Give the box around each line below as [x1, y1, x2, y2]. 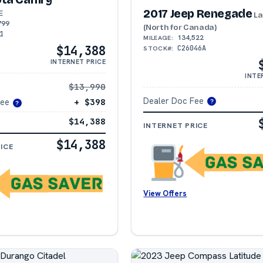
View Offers [143, 188, 187, 198]
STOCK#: [143, 43, 174, 52]
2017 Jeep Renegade [143, 6, 252, 21]
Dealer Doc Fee [143, 95, 204, 106]
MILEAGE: [143, 33, 173, 42]
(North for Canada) [143, 22, 217, 32]
